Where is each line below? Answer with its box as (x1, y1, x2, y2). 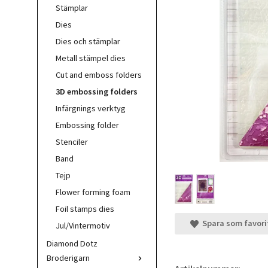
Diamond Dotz (47, 238, 98, 249)
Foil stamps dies (56, 203, 114, 214)
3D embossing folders (56, 86, 138, 97)
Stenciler (56, 136, 88, 147)
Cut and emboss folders (56, 69, 142, 80)
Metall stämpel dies (56, 53, 126, 63)
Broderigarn (47, 252, 90, 263)
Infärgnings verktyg (56, 103, 126, 114)
